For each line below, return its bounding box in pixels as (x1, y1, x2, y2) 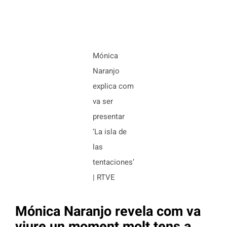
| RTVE (93, 172, 115, 182)
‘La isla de (93, 127, 127, 136)
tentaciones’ (93, 157, 134, 167)
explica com (93, 81, 134, 91)
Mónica (93, 51, 118, 60)
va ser (93, 96, 113, 106)
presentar (93, 111, 125, 121)
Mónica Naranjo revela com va (15, 203, 201, 219)
